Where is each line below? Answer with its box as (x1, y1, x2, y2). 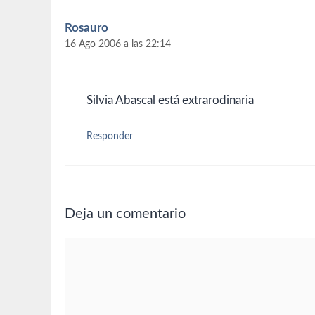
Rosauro (65, 22, 108, 34)
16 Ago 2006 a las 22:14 (65, 39, 171, 50)
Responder (86, 131, 133, 142)
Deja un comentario (65, 206, 186, 221)
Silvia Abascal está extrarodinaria (86, 94, 254, 106)
